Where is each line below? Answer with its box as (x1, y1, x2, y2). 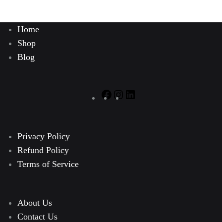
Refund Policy (17, 145, 69, 156)
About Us (17, 198, 52, 208)
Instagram (124, 83, 160, 94)
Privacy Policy (17, 131, 70, 142)
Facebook (112, 83, 147, 94)
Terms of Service (17, 159, 79, 169)
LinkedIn (136, 83, 168, 94)
